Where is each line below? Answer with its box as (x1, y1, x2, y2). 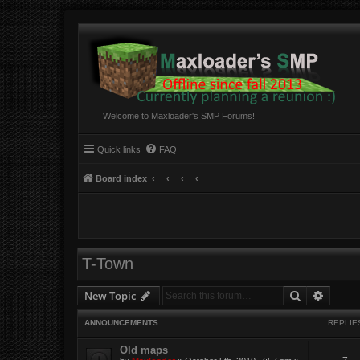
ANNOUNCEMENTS (84, 318, 158, 328)
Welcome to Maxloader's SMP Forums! (103, 111, 255, 121)
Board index (96, 174, 147, 183)
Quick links (97, 145, 141, 154)
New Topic (84, 288, 136, 303)
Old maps (120, 344, 168, 357)
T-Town (82, 255, 133, 273)
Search (301, 287, 335, 302)
